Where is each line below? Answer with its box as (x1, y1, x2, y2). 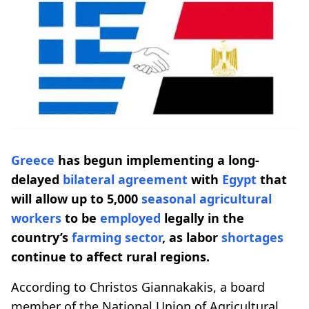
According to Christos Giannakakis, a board (11, 278, 265, 295)
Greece (11, 151, 54, 168)
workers (11, 209, 61, 226)
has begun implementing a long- (54, 151, 259, 168)
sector (125, 228, 162, 246)
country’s (11, 228, 72, 246)
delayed (11, 170, 63, 188)
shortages (221, 228, 283, 246)
